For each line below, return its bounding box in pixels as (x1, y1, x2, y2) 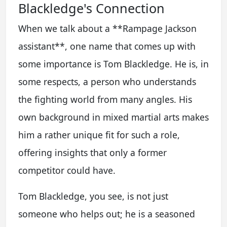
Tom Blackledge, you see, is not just (18, 190, 168, 202)
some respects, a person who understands (18, 75, 196, 88)
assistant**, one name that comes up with (18, 40, 196, 52)
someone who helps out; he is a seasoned (18, 208, 195, 220)
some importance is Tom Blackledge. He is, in (18, 58, 209, 70)
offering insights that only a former (18, 146, 167, 159)
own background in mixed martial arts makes (18, 111, 209, 123)
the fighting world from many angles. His (18, 93, 192, 105)
